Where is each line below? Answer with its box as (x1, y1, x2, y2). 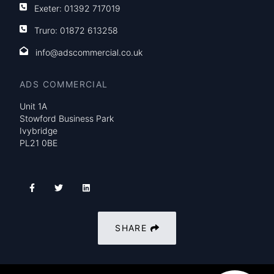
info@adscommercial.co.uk (35, 47, 143, 57)
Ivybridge (20, 125, 57, 136)
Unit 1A (20, 101, 47, 111)
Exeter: (34, 3, 65, 13)
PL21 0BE (20, 138, 57, 148)
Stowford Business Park (20, 113, 114, 124)
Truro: (34, 25, 61, 35)
